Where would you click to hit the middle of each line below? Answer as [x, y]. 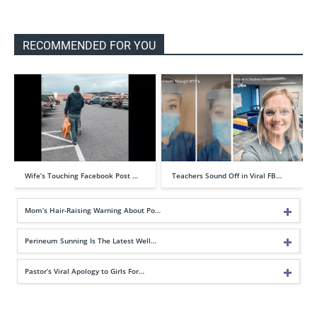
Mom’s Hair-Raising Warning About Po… [93, 210]
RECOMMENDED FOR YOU [89, 46]
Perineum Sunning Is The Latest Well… [91, 240]
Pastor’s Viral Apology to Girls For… [85, 271]
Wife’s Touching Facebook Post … [81, 175]
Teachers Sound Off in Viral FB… [227, 175]
